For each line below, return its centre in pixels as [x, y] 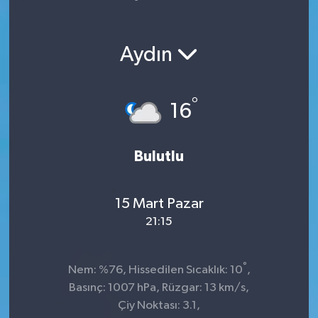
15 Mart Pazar [159, 204]
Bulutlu [159, 156]
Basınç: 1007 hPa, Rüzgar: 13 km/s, [159, 287]
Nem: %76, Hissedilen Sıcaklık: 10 [155, 270]
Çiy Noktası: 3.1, [159, 305]
